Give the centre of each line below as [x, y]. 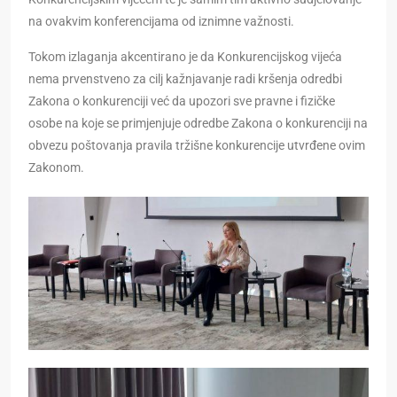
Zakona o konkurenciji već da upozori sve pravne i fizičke [182, 101]
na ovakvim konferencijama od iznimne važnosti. [161, 22]
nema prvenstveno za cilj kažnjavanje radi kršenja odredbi [185, 79]
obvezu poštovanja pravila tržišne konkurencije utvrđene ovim [197, 146]
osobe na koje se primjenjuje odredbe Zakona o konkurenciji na [198, 124]
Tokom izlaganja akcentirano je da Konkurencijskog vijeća [185, 57]
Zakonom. [56, 168]
